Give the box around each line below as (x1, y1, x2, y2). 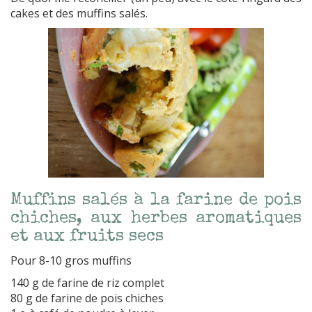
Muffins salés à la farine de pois (10, 192, 302, 209)
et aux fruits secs (10, 228, 164, 245)
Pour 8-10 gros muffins (10, 252, 132, 268)
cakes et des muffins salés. (10, 6, 148, 22)
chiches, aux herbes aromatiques (10, 210, 302, 227)
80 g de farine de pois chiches (10, 290, 164, 306)
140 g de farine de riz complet (10, 274, 164, 290)
